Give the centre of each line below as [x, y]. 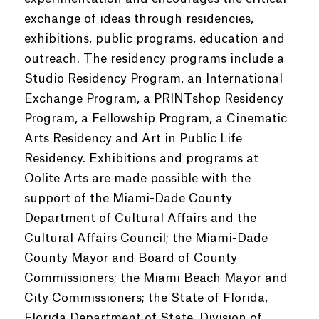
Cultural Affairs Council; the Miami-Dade [146, 238]
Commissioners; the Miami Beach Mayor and [156, 278]
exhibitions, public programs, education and [154, 39]
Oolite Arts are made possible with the [137, 178]
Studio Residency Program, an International [153, 79]
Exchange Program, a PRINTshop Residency [153, 99]
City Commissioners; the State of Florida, [146, 298]
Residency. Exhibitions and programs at [141, 158]
